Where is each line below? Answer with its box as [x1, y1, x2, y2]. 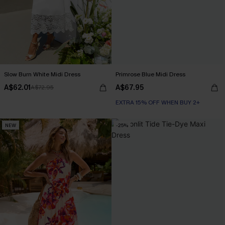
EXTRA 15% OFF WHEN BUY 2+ [116, 98, 200, 106]
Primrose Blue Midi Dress [116, 70, 185, 78]
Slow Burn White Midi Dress [4, 70, 80, 78]
